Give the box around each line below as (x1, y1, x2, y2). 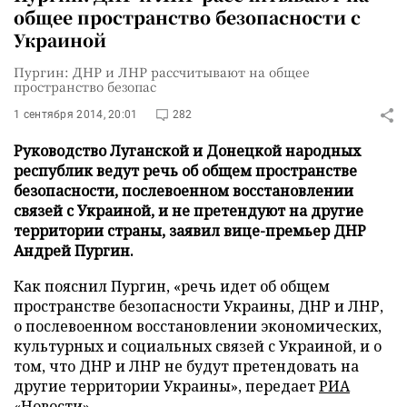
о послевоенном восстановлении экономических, (14, 316, 382, 336)
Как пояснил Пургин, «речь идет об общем (14, 276, 330, 296)
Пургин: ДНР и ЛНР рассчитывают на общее (14, 63, 310, 81)
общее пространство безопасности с (14, 5, 361, 29)
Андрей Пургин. (14, 241, 134, 261)
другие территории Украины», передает (14, 376, 319, 396)
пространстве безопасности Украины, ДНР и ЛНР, (14, 296, 383, 316)
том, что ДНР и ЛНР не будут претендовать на (14, 356, 359, 376)
